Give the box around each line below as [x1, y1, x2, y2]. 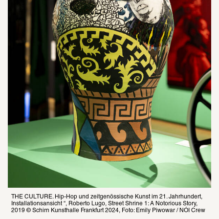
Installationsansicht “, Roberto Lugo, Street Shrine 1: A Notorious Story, [11, 201, 197, 207]
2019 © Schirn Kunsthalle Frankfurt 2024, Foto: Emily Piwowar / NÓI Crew [11, 208, 205, 214]
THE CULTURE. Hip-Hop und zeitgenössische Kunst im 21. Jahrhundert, [11, 194, 202, 200]
